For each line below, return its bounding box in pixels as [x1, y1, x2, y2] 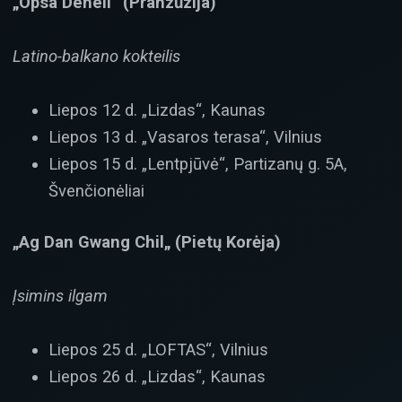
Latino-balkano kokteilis [13, 47, 180, 66]
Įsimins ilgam [13, 286, 108, 306]
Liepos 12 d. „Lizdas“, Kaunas [48, 100, 266, 120]
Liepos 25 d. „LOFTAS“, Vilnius [48, 340, 268, 360]
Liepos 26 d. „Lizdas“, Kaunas [48, 367, 266, 387]
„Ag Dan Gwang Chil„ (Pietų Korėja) [13, 232, 281, 251]
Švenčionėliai [48, 181, 144, 201]
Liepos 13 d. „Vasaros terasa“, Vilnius [48, 127, 322, 147]
